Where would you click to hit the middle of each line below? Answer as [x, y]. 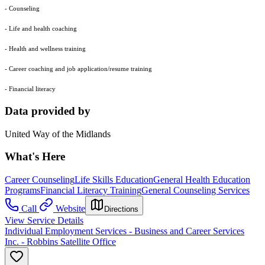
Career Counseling [40, 180]
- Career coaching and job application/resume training [78, 69]
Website [70, 209]
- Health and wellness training [45, 49]
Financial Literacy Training [91, 190]
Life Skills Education [114, 180]
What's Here [35, 157]
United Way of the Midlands [58, 134]
